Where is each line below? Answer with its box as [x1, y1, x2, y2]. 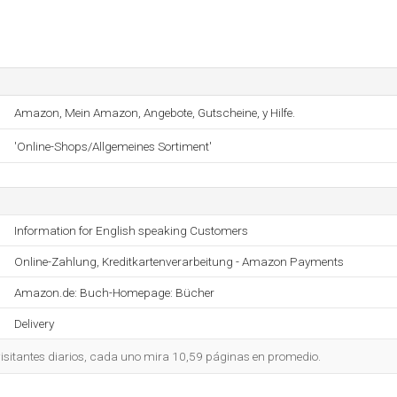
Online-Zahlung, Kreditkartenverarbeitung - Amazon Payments [14, 254, 344, 269]
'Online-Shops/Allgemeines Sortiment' [14, 139, 212, 153]
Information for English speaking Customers [14, 223, 248, 237]
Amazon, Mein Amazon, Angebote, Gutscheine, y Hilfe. [14, 105, 295, 120]
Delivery [14, 316, 54, 331]
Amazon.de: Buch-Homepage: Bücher [14, 285, 214, 300]
